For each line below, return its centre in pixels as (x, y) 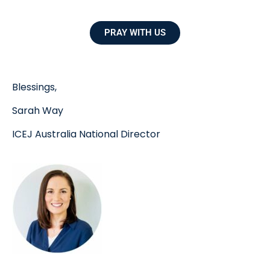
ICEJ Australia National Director (86, 134)
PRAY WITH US (135, 32)
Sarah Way (38, 110)
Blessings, (34, 87)
